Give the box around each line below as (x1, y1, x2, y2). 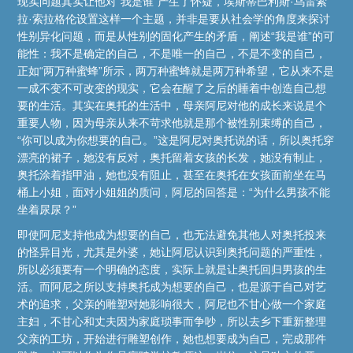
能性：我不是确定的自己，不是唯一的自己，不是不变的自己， (17, 46, 327, 60)
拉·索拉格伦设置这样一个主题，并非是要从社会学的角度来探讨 (17, 12, 331, 25)
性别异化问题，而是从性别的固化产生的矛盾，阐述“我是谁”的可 (17, 29, 335, 43)
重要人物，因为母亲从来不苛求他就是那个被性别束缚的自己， (17, 116, 327, 129)
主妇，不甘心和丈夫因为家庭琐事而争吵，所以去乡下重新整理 (17, 314, 327, 328)
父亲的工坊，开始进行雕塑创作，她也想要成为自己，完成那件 (17, 332, 327, 345)
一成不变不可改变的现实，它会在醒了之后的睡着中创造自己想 (17, 81, 327, 95)
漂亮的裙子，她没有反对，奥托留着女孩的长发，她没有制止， (17, 150, 327, 164)
